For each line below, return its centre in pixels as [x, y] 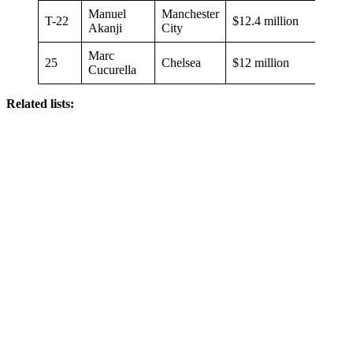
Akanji [105, 28]
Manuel [107, 13]
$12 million [261, 62]
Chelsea [181, 62]
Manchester [190, 13]
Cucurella [112, 69]
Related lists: [40, 103]
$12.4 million [266, 20]
